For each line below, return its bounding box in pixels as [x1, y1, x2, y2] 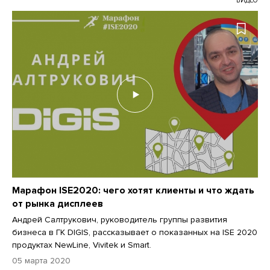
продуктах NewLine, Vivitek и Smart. [12, 239, 151, 250]
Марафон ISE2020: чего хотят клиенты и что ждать [12, 184, 254, 196]
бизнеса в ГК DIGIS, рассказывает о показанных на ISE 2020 [12, 227, 257, 237]
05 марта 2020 [12, 255, 71, 266]
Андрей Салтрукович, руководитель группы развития [12, 214, 227, 225]
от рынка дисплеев [12, 197, 103, 210]
